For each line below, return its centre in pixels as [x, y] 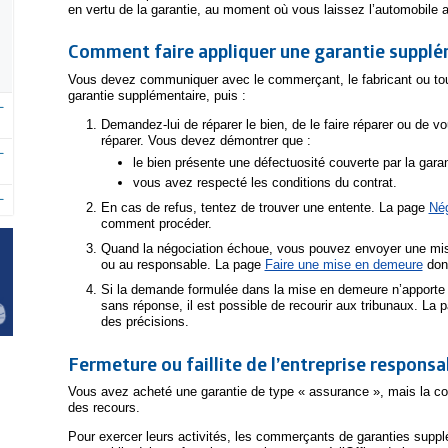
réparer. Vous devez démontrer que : [205, 140]
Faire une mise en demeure [343, 264]
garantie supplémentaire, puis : [157, 95]
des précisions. [144, 321]
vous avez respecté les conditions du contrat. [265, 182]
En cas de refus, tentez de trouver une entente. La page [264, 207]
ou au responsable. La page [182, 264]
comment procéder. [156, 223]
